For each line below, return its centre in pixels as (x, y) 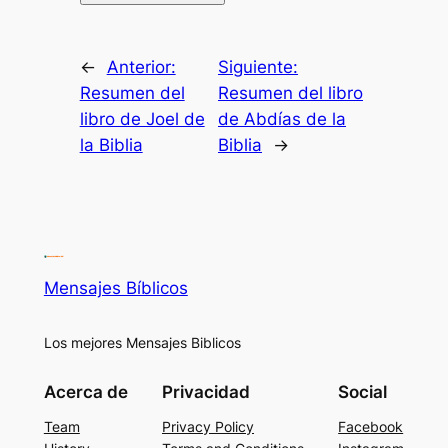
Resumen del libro (290, 92)
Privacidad (206, 392)
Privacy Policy (208, 426)
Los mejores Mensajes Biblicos (142, 342)
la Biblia (111, 144)
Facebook (371, 426)
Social (363, 392)
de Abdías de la (282, 118)
